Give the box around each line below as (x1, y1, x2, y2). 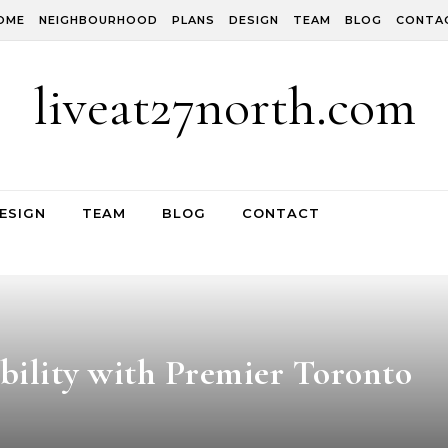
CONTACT (242, 205, 320, 221)
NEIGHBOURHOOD (38, 13, 158, 27)
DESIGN (228, 13, 279, 27)
